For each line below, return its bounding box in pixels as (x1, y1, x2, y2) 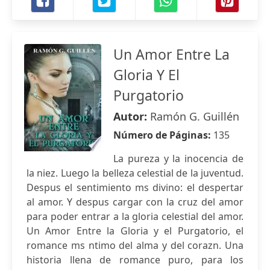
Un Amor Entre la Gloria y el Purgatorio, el (27, 224, 243, 237)
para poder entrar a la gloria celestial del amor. (27, 210, 243, 223)
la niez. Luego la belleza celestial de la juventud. (27, 166, 243, 180)
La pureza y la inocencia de (113, 152, 243, 165)
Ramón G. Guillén (150, 109, 239, 124)
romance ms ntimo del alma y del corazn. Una (27, 239, 243, 252)
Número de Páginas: (113, 128, 213, 142)
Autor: (113, 109, 150, 124)
